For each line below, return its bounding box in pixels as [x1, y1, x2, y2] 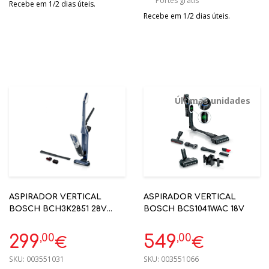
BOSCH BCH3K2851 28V [9, 205, 107, 213]
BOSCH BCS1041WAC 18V [144, 205, 244, 213]
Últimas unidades [175, 95, 250, 106]
